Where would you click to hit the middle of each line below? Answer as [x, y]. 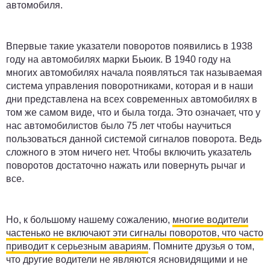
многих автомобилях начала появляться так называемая [134, 72]
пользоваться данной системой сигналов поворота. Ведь [134, 139]
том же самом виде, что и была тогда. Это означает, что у [133, 112]
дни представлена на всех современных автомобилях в [132, 99]
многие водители [210, 219]
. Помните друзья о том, [201, 246]
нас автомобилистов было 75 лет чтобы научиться [119, 125]
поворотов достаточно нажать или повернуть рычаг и [126, 165]
